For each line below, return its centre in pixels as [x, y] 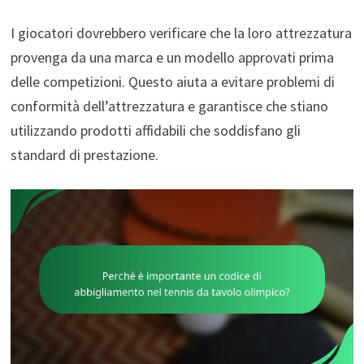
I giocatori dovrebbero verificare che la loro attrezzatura [181, 33]
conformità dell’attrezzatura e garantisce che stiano [169, 106]
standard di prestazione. [84, 155]
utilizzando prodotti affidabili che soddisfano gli [155, 131]
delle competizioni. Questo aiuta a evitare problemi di [172, 82]
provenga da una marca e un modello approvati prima [172, 58]
